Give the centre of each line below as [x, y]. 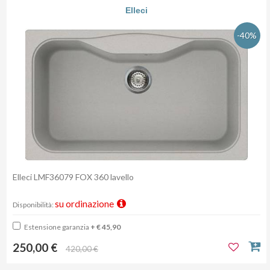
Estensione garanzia [57, 227]
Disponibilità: [34, 205]
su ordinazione [85, 204]
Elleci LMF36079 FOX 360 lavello [74, 177]
